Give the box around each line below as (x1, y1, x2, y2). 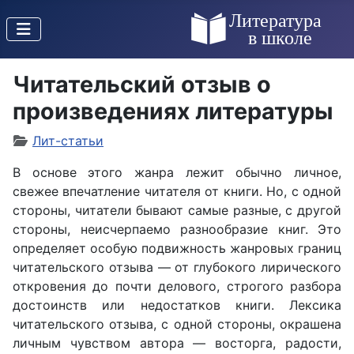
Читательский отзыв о (13, 70, 271, 98)
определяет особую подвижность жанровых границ (13, 240, 341, 256)
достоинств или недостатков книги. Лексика (13, 297, 341, 313)
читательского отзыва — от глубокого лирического (13, 259, 341, 275)
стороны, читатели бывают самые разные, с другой (13, 202, 341, 218)
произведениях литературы (13, 97, 333, 125)
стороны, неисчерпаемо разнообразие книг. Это (13, 221, 341, 237)
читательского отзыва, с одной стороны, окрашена (13, 316, 341, 332)
